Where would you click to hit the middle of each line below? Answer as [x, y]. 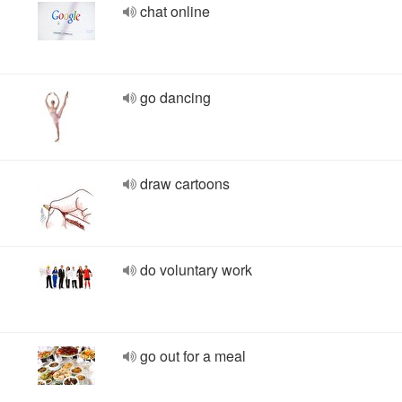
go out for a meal [193, 356]
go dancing [175, 97]
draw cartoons [185, 184]
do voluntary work [196, 270]
